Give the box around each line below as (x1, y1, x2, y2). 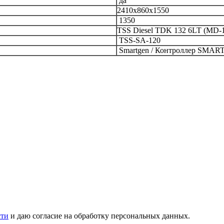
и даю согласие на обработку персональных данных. (8, 211, 190, 220)
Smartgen (117, 45, 149, 54)
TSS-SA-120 (117, 35, 160, 44)
